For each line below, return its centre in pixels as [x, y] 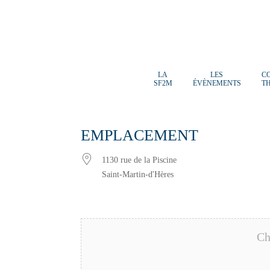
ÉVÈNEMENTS [217, 83]
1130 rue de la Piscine [140, 160]
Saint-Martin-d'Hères [138, 174]
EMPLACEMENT [140, 135]
